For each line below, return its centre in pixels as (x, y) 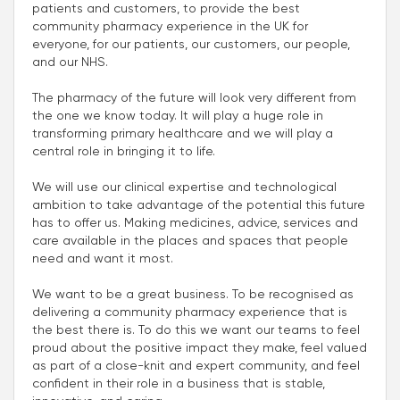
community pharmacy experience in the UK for (170, 25)
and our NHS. (70, 61)
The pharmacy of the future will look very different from (194, 97)
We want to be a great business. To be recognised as (193, 293)
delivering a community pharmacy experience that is (190, 311)
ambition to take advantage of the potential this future (199, 204)
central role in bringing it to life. (124, 150)
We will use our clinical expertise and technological (184, 186)
